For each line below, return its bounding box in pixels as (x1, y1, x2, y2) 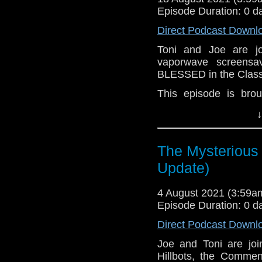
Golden (157, 99, 191, 112)
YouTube (196, 131, 225, 140)
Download (157, 131, 190, 140)
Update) (157, 159, 209, 176)
